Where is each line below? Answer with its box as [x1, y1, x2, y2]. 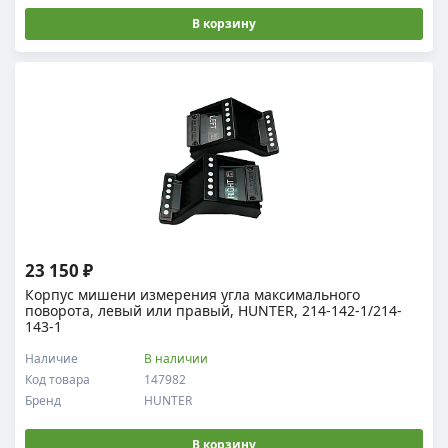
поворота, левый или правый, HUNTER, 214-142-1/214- [25, 301, 402, 320]
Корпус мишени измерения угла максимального [25, 285, 360, 304]
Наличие [25, 350, 78, 367]
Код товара [25, 371, 90, 388]
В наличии [144, 350, 209, 367]
